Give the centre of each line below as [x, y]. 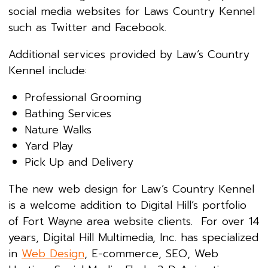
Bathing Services [68, 113]
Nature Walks [58, 130]
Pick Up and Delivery [79, 162]
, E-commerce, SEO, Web [151, 253]
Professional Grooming [83, 97]
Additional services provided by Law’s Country [129, 54]
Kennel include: [48, 70]
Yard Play [49, 146]
